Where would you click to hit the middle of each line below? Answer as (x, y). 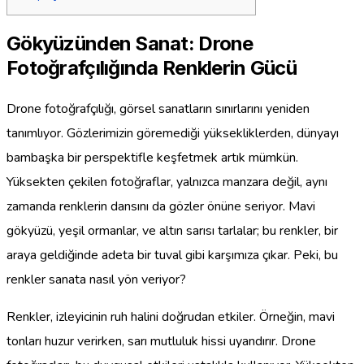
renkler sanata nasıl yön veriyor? (96, 279)
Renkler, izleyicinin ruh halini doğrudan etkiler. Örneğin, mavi (171, 316)
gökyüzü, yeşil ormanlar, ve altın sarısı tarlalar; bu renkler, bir (172, 230)
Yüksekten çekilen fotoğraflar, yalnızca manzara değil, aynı (167, 182)
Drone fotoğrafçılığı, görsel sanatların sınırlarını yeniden (158, 108)
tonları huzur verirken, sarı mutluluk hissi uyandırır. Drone (161, 341)
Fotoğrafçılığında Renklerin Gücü (152, 67)
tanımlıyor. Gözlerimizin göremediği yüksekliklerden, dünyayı (173, 133)
